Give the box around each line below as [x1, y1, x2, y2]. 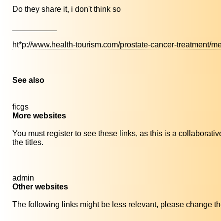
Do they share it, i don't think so [12, 5, 121, 14]
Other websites [12, 183, 68, 191]
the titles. [12, 138, 43, 147]
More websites [12, 111, 66, 120]
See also [12, 76, 44, 85]
